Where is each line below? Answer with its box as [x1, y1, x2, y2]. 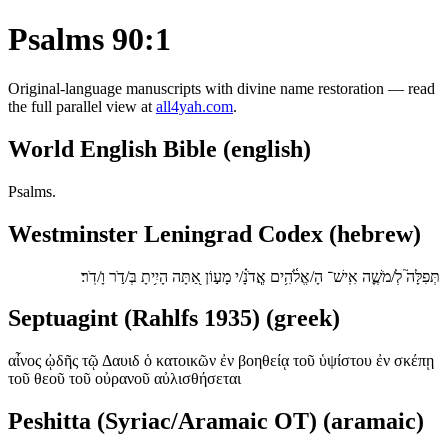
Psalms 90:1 [8, 21, 171, 58]
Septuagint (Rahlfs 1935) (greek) [8, 305, 340, 332]
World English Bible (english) [8, 135, 311, 162]
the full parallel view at [8, 97, 156, 115]
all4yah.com [156, 97, 233, 115]
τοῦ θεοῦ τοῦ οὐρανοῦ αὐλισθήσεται [8, 370, 241, 388]
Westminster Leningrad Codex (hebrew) [8, 220, 421, 247]
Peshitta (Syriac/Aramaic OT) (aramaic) [8, 408, 424, 435]
